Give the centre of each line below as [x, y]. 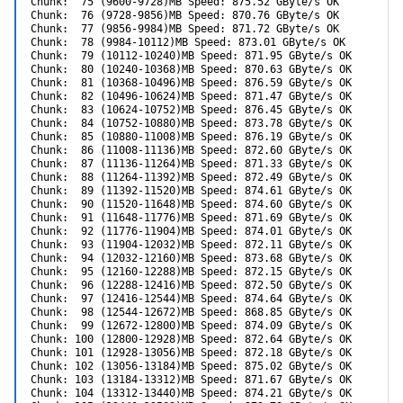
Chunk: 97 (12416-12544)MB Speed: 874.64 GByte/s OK [191, 299]
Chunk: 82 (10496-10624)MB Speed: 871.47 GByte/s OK [191, 97]
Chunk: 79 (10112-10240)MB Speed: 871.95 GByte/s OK [191, 56]
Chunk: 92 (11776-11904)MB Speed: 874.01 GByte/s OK [191, 232]
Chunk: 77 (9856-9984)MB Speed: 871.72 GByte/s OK [185, 29]
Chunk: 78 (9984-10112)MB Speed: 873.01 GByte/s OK [188, 43]
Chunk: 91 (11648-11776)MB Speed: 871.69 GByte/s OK [191, 218]
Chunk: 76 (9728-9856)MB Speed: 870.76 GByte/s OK [185, 16]
